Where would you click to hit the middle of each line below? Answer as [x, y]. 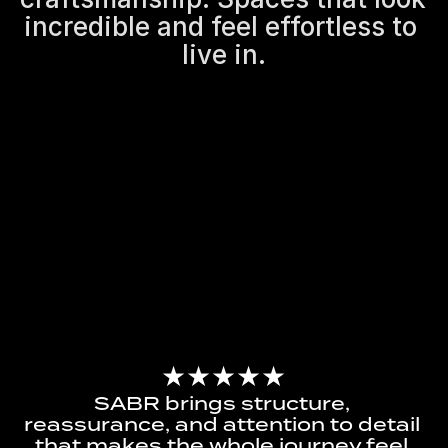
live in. [224, 54]
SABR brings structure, [221, 403]
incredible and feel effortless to [220, 26]
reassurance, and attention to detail [221, 424]
